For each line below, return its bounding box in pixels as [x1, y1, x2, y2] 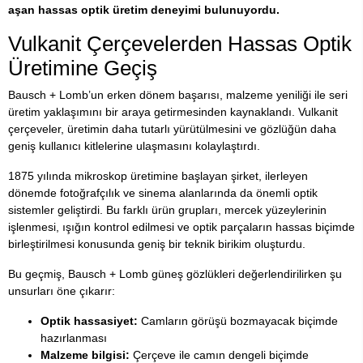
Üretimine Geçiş [8, 56, 157, 79]
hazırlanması [41, 331, 107, 344]
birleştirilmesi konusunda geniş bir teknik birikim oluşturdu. [8, 237, 305, 250]
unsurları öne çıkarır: [8, 284, 115, 297]
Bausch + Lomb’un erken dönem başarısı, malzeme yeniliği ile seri [8, 88, 348, 101]
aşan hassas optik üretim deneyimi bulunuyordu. [8, 2, 280, 16]
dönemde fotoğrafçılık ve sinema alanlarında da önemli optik [8, 186, 318, 199]
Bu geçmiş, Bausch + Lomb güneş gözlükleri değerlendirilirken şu [8, 267, 342, 280]
